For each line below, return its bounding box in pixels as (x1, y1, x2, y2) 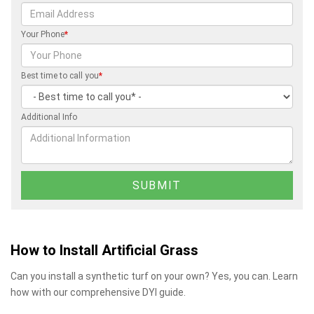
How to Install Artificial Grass (11, 240, 198, 261)
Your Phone (21, 29, 64, 39)
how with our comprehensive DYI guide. (11, 286, 186, 298)
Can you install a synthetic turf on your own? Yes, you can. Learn (11, 270, 298, 282)
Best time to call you (21, 70, 99, 81)
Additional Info (21, 111, 77, 122)
